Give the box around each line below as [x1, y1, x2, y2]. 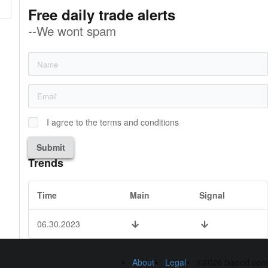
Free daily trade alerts [28, 4, 176, 25]
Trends [28, 155, 64, 171]
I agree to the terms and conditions [47, 115, 179, 128]
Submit [36, 141, 66, 153]
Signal [199, 189, 226, 202]
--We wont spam [28, 22, 117, 40]
